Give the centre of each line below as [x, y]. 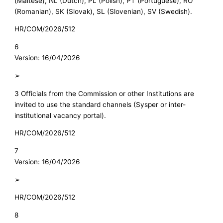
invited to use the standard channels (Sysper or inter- [100, 104]
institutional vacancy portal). [60, 115]
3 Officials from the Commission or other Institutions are [105, 93]
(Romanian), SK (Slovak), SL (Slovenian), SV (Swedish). [104, 11]
